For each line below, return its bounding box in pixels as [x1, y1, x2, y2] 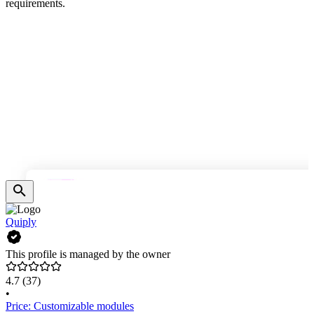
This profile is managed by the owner [6, 248, 170, 261]
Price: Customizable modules [6, 300, 134, 313]
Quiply [6, 216, 36, 228]
